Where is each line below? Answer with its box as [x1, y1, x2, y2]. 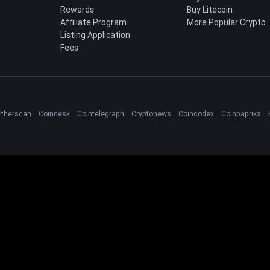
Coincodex [178, 109, 214, 118]
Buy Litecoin [187, 4, 233, 15]
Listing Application [60, 30, 130, 40]
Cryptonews [131, 109, 171, 118]
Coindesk [39, 109, 70, 118]
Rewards [60, 4, 94, 15]
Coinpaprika [221, 109, 261, 118]
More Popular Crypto [187, 17, 266, 28]
